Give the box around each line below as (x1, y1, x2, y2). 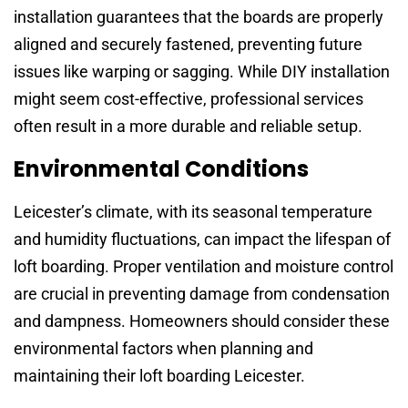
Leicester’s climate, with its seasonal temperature (14, 201, 372, 221)
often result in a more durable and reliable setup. (14, 117, 362, 137)
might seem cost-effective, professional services (14, 89, 363, 109)
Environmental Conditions (14, 153, 309, 184)
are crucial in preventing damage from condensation (14, 283, 390, 303)
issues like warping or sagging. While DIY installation (14, 62, 390, 82)
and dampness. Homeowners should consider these (14, 311, 390, 331)
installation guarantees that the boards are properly (14, 7, 383, 27)
